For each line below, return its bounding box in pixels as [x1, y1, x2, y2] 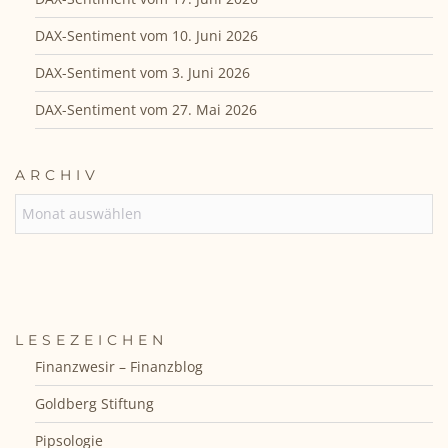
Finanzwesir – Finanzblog [35, 357, 203, 377]
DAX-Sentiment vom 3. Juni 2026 [35, 63, 250, 83]
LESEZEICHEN [15, 331, 168, 350]
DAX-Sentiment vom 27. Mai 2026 [35, 100, 257, 120]
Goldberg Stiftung [35, 394, 154, 414]
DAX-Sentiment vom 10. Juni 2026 [35, 26, 258, 46]
